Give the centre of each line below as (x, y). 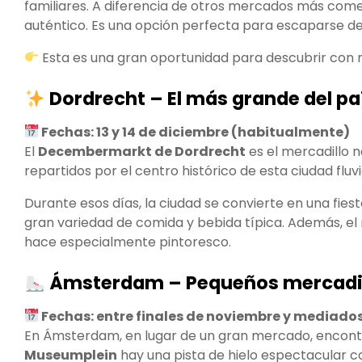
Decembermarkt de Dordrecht (142, 151)
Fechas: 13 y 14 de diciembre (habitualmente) (195, 132)
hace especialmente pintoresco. (128, 242)
